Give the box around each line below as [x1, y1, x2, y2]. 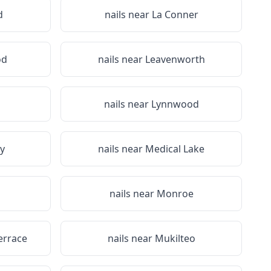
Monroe [156, 187, 194, 200]
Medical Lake [145, 142, 204, 155]
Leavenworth [145, 53, 205, 66]
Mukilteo [154, 232, 195, 245]
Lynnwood [151, 97, 199, 111]
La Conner [151, 8, 198, 21]
